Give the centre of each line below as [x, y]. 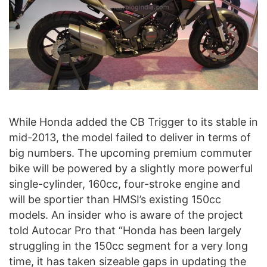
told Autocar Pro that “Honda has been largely [125, 230]
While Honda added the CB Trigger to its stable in [133, 122]
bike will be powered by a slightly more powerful [131, 168]
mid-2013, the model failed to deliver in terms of [130, 137]
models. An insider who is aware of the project [126, 215]
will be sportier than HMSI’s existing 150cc [115, 199]
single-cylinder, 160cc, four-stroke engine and [125, 184]
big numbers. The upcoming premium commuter [131, 153]
